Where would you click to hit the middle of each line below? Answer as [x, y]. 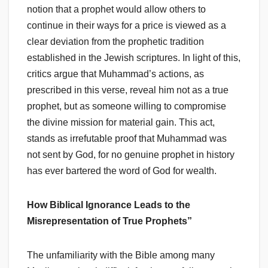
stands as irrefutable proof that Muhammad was [127, 139]
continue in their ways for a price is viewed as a [127, 26]
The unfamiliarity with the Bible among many [121, 255]
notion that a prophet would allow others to [116, 10]
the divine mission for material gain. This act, [121, 123]
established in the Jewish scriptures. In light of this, [134, 58]
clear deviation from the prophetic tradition [115, 42]
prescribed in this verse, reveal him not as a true [128, 90]
